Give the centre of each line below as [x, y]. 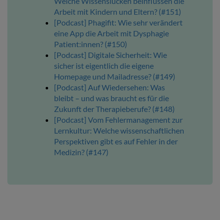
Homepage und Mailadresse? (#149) [115, 77]
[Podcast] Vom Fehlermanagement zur [118, 120]
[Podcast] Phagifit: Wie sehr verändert [118, 23]
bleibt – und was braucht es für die [111, 98]
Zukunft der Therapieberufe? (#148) [114, 109]
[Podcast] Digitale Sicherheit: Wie [110, 55]
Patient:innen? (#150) [91, 44]
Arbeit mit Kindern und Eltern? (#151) [118, 12]
